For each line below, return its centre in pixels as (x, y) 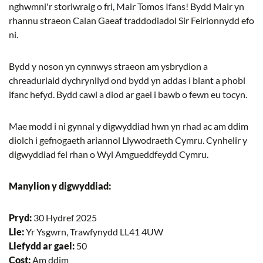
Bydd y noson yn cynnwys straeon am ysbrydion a (108, 66)
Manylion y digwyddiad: (60, 186)
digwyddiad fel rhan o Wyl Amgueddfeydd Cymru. (109, 154)
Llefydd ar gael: (42, 246)
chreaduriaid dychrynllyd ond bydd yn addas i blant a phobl (127, 80)
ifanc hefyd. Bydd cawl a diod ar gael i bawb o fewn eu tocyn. (128, 94)
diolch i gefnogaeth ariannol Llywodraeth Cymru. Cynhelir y (128, 140)
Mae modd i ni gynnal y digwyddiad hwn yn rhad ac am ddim (129, 126)
